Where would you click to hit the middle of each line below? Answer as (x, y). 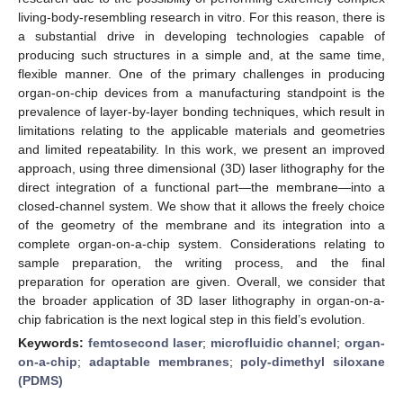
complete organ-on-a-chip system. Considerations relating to (201, 243)
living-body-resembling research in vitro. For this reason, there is (201, 17)
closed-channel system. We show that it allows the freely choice (201, 206)
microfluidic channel (273, 342)
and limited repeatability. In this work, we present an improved (201, 149)
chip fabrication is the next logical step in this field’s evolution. (192, 319)
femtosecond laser (145, 342)
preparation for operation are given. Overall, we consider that (201, 281)
